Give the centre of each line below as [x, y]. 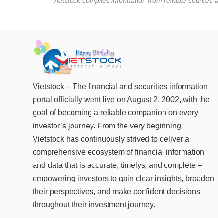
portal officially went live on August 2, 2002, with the [121, 100]
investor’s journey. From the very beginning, [108, 126]
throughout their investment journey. [94, 205]
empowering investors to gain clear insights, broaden [123, 179]
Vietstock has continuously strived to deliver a [111, 139]
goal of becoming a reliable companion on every [115, 113]
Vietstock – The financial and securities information [120, 87]
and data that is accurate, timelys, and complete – [117, 165]
